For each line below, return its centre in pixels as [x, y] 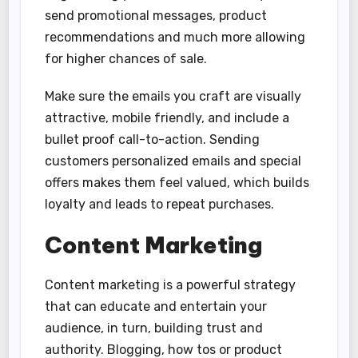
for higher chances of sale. [126, 59]
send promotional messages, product [156, 16]
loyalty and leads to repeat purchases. [160, 205]
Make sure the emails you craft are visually [173, 97]
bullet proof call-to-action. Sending [153, 140]
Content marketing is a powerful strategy [171, 284]
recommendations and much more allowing [175, 38]
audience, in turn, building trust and [154, 328]
